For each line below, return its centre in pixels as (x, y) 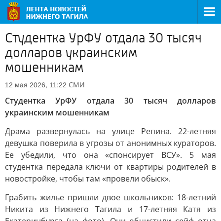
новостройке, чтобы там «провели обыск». (88, 179)
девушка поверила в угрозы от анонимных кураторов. (110, 143)
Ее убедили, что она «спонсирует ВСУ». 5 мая (110, 155)
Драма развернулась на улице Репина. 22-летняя (110, 131)
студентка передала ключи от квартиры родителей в (110, 167)
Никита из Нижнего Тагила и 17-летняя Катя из (110, 209)
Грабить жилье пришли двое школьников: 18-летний (110, 197)
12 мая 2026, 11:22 (36, 85)
